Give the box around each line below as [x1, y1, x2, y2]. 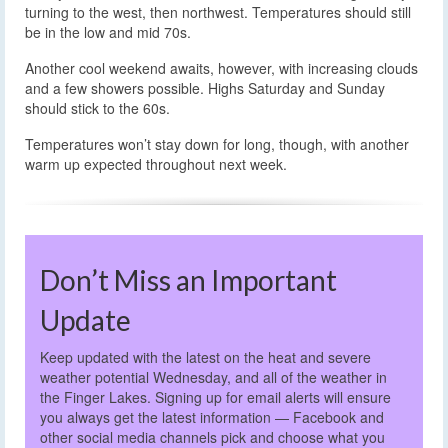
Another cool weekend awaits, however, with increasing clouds [25, 57, 418, 78]
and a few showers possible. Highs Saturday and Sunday [25, 77, 385, 98]
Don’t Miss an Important [40, 262, 337, 297]
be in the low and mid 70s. [25, 21, 191, 42]
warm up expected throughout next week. [25, 153, 287, 174]
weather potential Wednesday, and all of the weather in [40, 367, 387, 388]
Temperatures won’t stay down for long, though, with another [25, 133, 409, 154]
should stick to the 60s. [25, 97, 170, 118]
